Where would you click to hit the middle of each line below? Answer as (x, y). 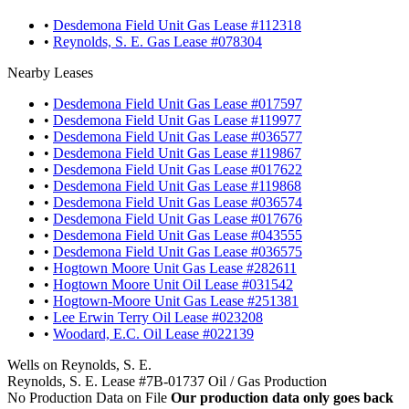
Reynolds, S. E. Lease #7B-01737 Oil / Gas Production (167, 381)
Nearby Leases (50, 72)
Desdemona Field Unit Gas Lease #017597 (178, 103)
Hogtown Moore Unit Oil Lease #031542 (173, 284)
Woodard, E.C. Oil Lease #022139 (153, 333)
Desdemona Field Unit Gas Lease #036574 (178, 202)
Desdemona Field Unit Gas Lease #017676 (178, 218)
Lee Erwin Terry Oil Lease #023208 (158, 317)
